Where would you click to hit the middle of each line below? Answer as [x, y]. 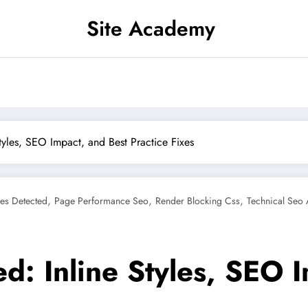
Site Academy [151, 29]
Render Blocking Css [198, 201]
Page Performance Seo [101, 201]
